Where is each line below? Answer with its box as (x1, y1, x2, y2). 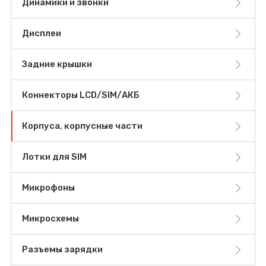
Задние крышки (22, 59, 92, 70)
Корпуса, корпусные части (22, 121, 142, 132)
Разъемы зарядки (22, 244, 103, 255)
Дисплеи (22, 28, 61, 39)
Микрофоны (22, 182, 75, 194)
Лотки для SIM (22, 151, 87, 163)
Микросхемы (22, 213, 79, 224)
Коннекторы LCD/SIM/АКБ (22, 90, 140, 101)
